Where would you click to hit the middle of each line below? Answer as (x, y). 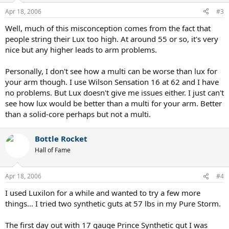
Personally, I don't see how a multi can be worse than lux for (111, 71)
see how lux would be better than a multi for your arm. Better (113, 103)
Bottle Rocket (61, 138)
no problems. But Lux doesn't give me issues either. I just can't (114, 92)
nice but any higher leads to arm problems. (81, 49)
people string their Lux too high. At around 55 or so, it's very (112, 39)
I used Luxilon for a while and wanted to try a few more (103, 193)
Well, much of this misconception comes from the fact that (108, 28)
